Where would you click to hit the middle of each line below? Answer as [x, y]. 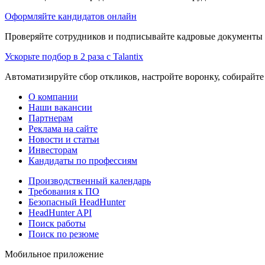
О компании [53, 96]
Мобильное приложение [54, 254]
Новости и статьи [64, 139]
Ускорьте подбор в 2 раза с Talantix [74, 56]
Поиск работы [57, 223]
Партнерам [51, 118]
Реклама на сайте [63, 128]
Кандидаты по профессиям [83, 160]
